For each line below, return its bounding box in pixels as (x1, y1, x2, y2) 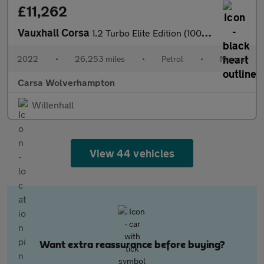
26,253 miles (75, 54, 125, 64)
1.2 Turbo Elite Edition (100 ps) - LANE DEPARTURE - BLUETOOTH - (92, 27, 202, 38)
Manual (220, 54, 247, 64)
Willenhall (32, 99, 74, 110)
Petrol (161, 54, 183, 64)
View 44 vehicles (90, 147, 174, 160)
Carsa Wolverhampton (18, 77, 115, 88)
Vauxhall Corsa (18, 26, 92, 39)
